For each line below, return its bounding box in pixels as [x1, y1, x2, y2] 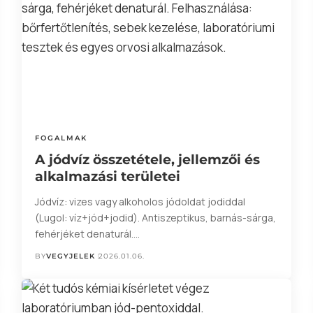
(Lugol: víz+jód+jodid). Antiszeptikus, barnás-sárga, [34, 211, 276, 225]
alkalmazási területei [34, 168, 180, 185]
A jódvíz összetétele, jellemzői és [34, 152, 260, 168]
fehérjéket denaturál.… [34, 227, 140, 241]
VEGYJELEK [45, 252, 95, 261]
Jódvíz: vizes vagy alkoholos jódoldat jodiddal [34, 195, 245, 209]
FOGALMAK [34, 133, 87, 143]
